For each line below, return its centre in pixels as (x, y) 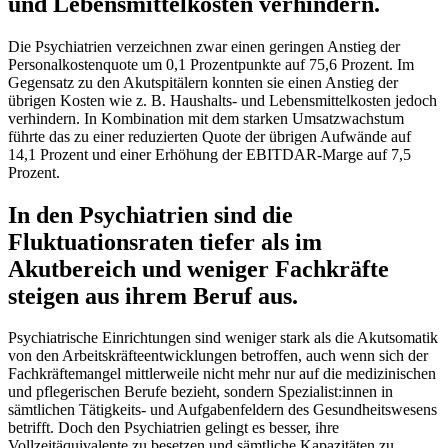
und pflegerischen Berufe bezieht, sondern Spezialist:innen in (200, 392)
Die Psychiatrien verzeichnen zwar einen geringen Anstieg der (204, 46)
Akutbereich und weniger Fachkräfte (198, 268)
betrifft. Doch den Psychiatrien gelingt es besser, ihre (173, 428)
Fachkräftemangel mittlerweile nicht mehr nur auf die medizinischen (222, 374)
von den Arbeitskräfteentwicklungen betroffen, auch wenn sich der (218, 356)
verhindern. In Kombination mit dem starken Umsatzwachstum (206, 118)
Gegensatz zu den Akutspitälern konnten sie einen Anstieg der (203, 82)
